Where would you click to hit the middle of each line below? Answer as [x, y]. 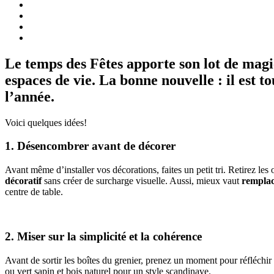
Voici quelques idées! [46, 122]
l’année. [30, 96]
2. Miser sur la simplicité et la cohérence [103, 236]
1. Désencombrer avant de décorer [90, 146]
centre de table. [34, 192]
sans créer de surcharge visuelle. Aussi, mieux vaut [142, 181]
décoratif [23, 181]
